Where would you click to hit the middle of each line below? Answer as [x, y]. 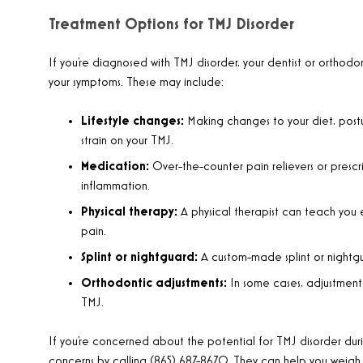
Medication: [115, 167]
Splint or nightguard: [139, 258]
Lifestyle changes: [132, 122]
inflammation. [115, 186]
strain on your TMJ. [127, 141]
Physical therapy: [129, 212]
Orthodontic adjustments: [154, 284]
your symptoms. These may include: [136, 83]
